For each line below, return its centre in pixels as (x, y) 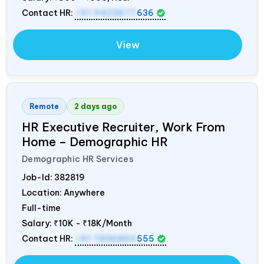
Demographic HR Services (78, 159)
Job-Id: (38, 177)
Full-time (41, 208)
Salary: (38, 223)
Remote (44, 106)
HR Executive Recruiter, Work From (123, 127)
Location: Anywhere (63, 192)
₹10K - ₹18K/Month (93, 223)
